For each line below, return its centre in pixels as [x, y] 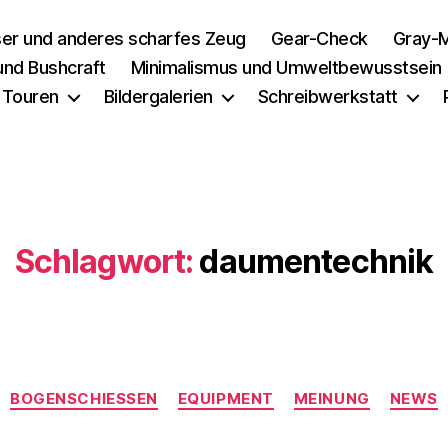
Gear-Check [319, 38]
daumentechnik [316, 261]
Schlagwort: [104, 261]
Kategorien [267, 389]
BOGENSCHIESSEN [78, 398]
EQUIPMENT [225, 398]
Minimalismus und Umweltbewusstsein [286, 67]
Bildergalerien [158, 96]
